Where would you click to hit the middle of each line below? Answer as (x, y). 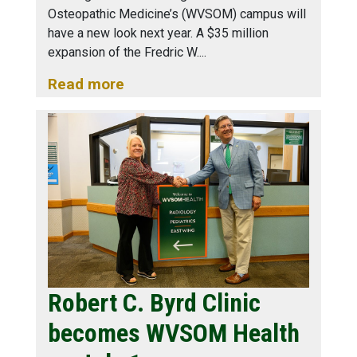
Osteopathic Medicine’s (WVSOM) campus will (177, 14)
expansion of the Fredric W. (124, 52)
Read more (86, 84)
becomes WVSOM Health (174, 333)
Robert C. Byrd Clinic (154, 302)
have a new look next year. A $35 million (158, 33)
